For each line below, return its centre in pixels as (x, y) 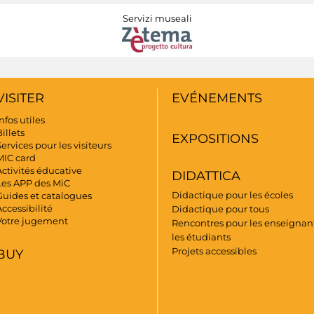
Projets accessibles (214, 251)
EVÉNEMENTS (217, 98)
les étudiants (202, 237)
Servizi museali (157, 18)
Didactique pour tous (221, 209)
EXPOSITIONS (216, 138)
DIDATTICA (206, 176)
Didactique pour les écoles (233, 194)
